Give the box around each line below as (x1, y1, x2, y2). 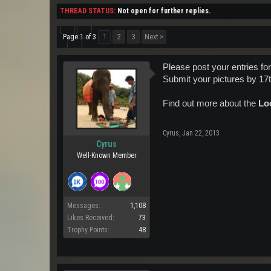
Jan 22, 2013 (182, 129, 220, 137)
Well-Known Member (76, 151, 137, 160)
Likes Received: (67, 214, 114, 222)
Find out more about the (163, 99, 258, 108)
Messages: (67, 201, 100, 210)
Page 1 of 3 (63, 33, 96, 41)
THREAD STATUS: (60, 7, 116, 15)
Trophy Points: (67, 226, 109, 234)
